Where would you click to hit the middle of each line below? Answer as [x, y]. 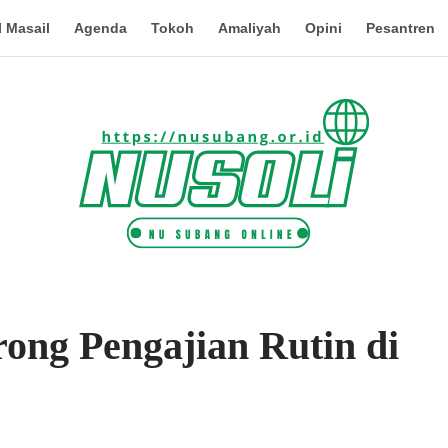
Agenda [100, 28]
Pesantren [400, 28]
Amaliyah [249, 28]
